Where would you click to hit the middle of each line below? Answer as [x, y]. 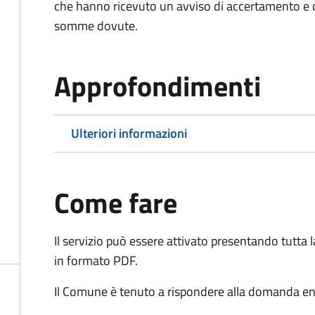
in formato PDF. [96, 261]
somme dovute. [96, 26]
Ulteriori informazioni [129, 133]
